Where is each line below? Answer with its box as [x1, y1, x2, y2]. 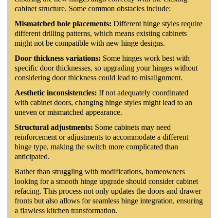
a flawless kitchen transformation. [15, 206, 117, 215]
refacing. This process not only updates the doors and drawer [15, 186, 201, 195]
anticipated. [15, 152, 50, 161]
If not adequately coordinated [97, 88, 188, 97]
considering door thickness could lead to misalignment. [15, 73, 182, 82]
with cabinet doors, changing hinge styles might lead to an [15, 98, 192, 107]
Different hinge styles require [111, 19, 202, 28]
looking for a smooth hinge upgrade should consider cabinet [15, 177, 198, 185]
